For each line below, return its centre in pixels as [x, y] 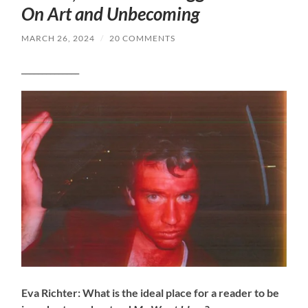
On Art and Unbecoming [111, 13]
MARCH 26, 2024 [58, 38]
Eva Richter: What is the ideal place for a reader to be [151, 292]
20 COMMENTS [143, 38]
